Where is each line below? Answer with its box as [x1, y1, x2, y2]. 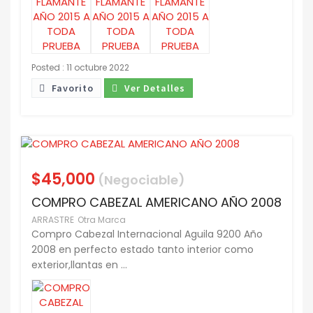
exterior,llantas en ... [31, 258, 127, 272]
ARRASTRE [31, 214, 74, 226]
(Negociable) [95, 171, 185, 189]
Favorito [49, 82, 94, 95]
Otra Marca [78, 214, 126, 226]
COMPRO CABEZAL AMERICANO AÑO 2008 [31, 194, 282, 212]
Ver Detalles [122, 82, 185, 95]
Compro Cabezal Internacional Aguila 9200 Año [31, 227, 263, 242]
